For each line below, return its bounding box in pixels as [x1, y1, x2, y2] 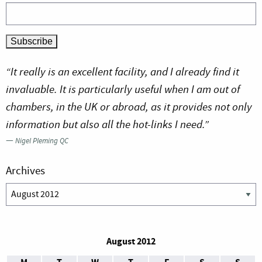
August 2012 [106, 235, 156, 248]
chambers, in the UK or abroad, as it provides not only [6, 99, 252, 115]
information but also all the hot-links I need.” [6, 117, 209, 132]
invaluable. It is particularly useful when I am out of [6, 82, 240, 97]
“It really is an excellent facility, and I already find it [6, 64, 239, 80]
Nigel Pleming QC [15, 136, 68, 146]
